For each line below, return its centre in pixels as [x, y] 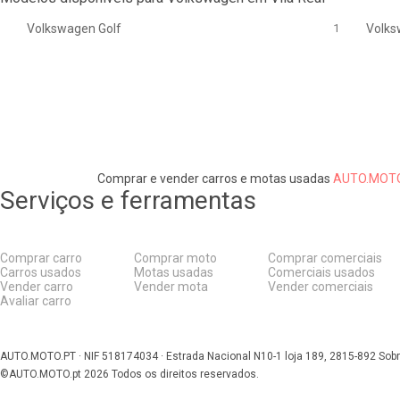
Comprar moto [175, 258]
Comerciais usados [321, 272]
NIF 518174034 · [125, 356]
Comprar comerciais [325, 258]
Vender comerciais [321, 287]
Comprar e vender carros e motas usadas [213, 179]
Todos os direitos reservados [184, 374]
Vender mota [171, 287]
